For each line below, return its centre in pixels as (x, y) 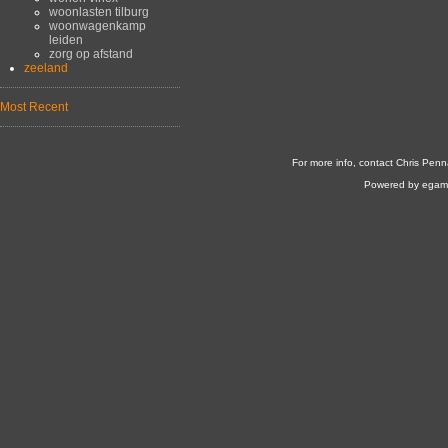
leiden (65, 39)
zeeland (46, 67)
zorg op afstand (90, 53)
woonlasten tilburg (98, 11)
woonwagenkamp (97, 25)
